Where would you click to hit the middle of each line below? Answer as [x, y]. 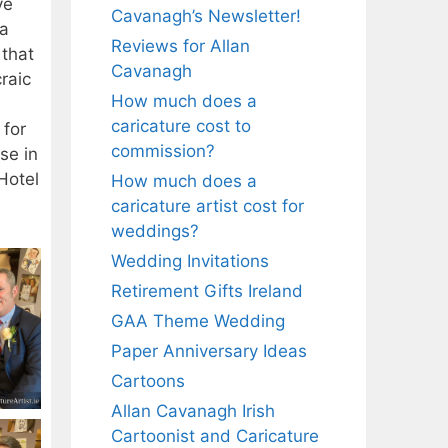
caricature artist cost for [207, 206]
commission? [163, 151]
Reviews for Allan [180, 46]
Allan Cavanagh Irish [193, 411]
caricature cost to [181, 126]
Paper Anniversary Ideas [209, 351]
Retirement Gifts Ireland [207, 291]
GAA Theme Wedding [198, 321]
